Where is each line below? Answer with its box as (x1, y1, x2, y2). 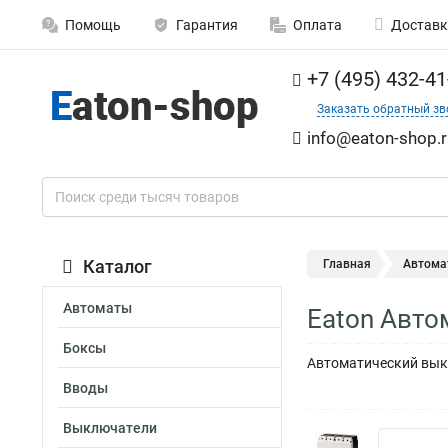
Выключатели (63, 420, 157, 436)
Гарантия (176, 17, 238, 33)
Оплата (293, 17, 342, 33)
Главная (323, 257, 371, 271)
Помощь (65, 17, 121, 33)
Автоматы (63, 300, 132, 316)
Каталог (83, 256, 152, 277)
